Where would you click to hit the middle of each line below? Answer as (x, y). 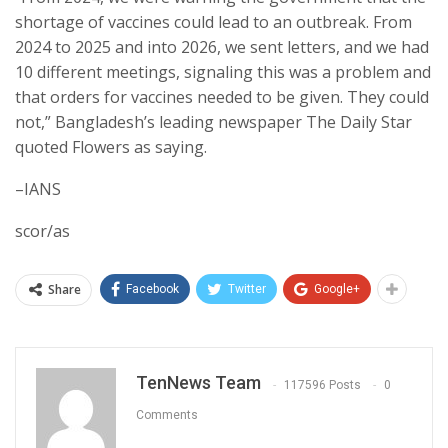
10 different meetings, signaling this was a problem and (223, 72)
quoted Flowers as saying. (111, 147)
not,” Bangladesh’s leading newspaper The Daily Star (213, 122)
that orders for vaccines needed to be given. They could (222, 97)
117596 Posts (322, 384)
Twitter (247, 289)
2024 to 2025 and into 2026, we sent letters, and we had (222, 47)
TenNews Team (198, 383)
